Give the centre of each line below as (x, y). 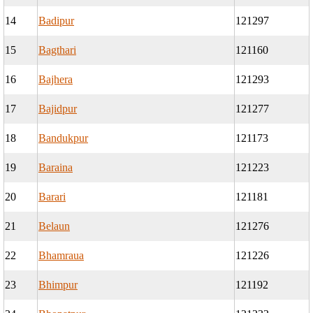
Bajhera (56, 80)
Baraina (56, 168)
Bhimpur (58, 285)
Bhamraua (61, 256)
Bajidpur (58, 109)
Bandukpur (63, 138)
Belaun (54, 226)
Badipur (56, 21)
